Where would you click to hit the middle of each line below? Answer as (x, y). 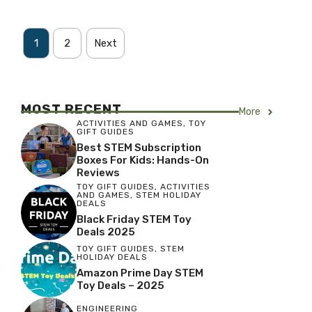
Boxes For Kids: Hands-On (143, 161)
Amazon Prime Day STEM (140, 273)
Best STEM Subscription (139, 148)
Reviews (98, 173)
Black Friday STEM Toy (134, 220)
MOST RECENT (71, 109)
